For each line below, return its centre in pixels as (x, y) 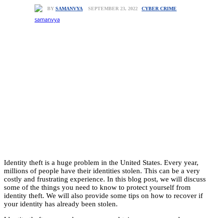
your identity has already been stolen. (61, 204)
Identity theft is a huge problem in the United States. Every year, (101, 162)
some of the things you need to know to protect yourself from (97, 187)
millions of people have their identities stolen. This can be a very (102, 171)
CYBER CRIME (159, 8)
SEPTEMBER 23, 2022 (113, 9)
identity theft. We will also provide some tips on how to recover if (103, 195)
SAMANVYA (69, 9)
